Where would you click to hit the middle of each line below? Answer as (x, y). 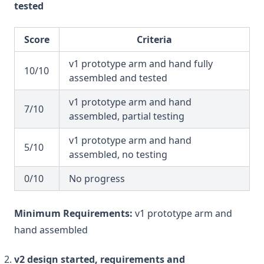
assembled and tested (118, 78)
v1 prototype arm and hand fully (141, 64)
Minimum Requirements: (73, 213)
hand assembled (51, 230)
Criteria (154, 39)
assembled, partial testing (127, 116)
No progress (97, 179)
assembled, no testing (118, 154)
